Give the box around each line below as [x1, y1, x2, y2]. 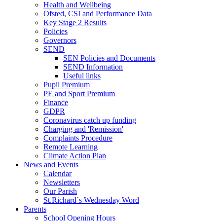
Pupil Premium [43, 80, 90, 89]
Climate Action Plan [43, 151, 106, 160]
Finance [43, 98, 68, 107]
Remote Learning [43, 143, 98, 151]
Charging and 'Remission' [43, 125, 123, 134]
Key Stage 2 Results [43, 18, 107, 27]
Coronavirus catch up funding [43, 116, 136, 125]
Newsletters [43, 178, 80, 187]
